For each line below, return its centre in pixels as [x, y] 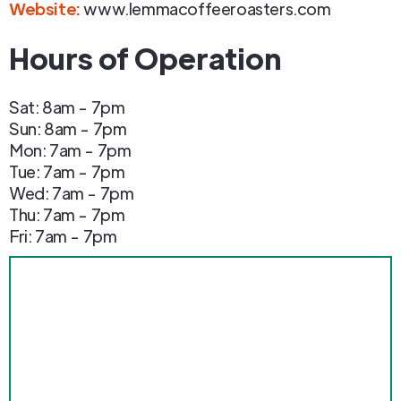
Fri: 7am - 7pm [63, 236]
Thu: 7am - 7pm [67, 214]
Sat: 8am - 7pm [67, 107]
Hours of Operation [145, 58]
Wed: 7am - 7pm [72, 193]
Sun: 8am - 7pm [68, 128]
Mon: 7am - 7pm [70, 150]
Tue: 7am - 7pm [67, 171]
